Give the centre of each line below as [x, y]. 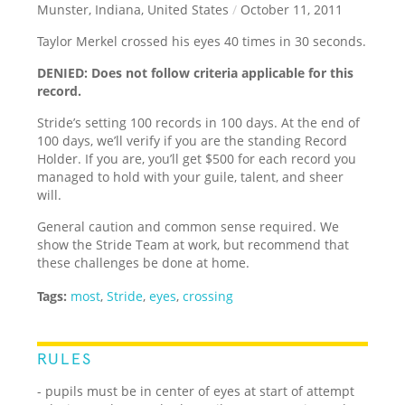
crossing [208, 296]
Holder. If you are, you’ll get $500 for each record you [197, 158]
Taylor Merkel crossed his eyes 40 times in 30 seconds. [202, 41]
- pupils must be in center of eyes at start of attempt [196, 391]
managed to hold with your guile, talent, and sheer [191, 176]
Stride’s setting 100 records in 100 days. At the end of [199, 122]
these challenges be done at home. [144, 262]
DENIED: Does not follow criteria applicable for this [196, 72]
